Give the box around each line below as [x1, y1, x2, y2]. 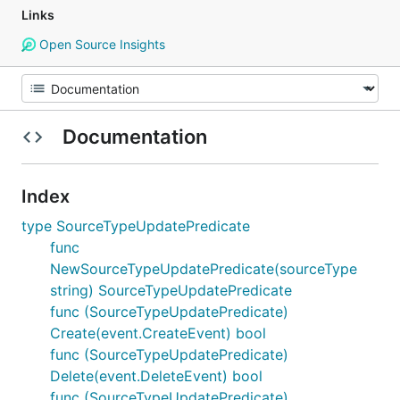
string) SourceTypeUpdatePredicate [50, 281, 292, 299]
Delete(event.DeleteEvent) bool [50, 367, 262, 385]
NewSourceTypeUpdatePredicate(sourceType [50, 260, 357, 278]
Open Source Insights [35, 37, 165, 52]
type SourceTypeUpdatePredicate [21, 217, 250, 235]
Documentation [57, 125, 212, 148]
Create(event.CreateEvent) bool [50, 324, 266, 342]
